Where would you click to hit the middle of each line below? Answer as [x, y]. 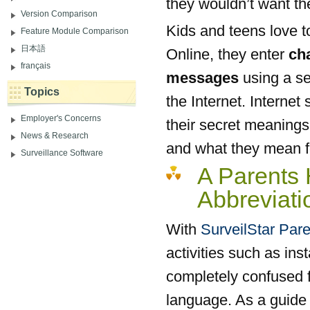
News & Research [55, 135]
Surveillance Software [62, 153]
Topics [42, 91]
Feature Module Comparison [75, 31]
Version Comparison [59, 13]
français [36, 65]
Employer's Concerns [61, 118]
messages [202, 77]
